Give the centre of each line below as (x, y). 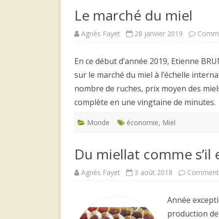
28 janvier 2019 (159, 33)
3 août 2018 (153, 172)
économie (142, 122)
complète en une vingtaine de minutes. (145, 102)
